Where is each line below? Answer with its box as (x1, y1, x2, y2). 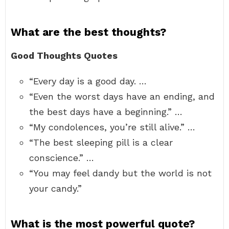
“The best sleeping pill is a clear (29, 137, 173, 148)
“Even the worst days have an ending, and (29, 91, 215, 102)
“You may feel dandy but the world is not (29, 168, 212, 178)
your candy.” (29, 183, 82, 194)
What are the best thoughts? (11, 26, 166, 38)
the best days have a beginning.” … (29, 106, 182, 117)
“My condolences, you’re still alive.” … (29, 122, 195, 132)
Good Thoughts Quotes (11, 50, 118, 61)
